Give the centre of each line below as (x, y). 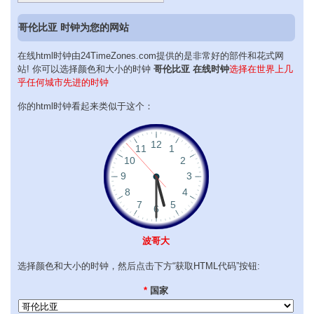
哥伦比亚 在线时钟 (191, 69)
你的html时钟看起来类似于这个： (86, 106)
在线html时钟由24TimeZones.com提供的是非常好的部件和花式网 (151, 55)
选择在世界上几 (261, 69)
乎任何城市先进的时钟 (63, 82)
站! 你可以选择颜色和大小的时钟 (86, 69)
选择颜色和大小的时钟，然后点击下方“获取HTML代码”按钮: (139, 266)
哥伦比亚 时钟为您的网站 (74, 28)
